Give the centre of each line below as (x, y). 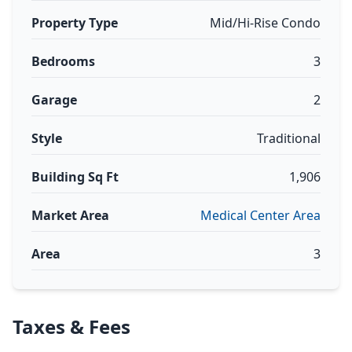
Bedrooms (63, 61)
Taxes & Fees (71, 326)
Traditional (289, 138)
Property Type (75, 23)
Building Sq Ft (75, 177)
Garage (54, 100)
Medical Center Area (260, 215)
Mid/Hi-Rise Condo (265, 23)
